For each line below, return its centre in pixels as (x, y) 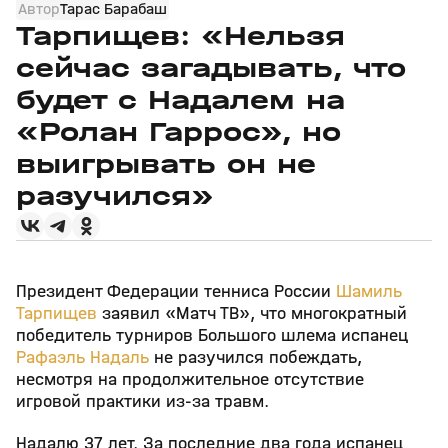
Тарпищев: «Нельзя (180, 36)
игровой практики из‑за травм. (142, 401)
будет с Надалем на (180, 100)
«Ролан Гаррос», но (178, 132)
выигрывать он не (166, 164)
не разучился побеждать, (258, 357)
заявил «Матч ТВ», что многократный (252, 313)
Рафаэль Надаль (85, 357)
